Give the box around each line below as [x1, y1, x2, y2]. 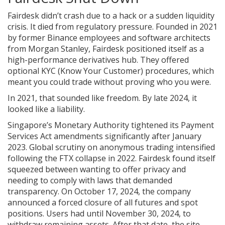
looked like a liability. [8, 103, 85, 115]
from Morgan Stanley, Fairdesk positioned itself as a [8, 43, 204, 54]
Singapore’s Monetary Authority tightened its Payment [8, 119, 214, 131]
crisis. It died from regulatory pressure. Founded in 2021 [8, 21, 217, 32]
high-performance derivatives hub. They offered [8, 54, 189, 65]
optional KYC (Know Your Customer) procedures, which [8, 65, 214, 76]
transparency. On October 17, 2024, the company [8, 185, 191, 197]
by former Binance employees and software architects [8, 32, 210, 43]
